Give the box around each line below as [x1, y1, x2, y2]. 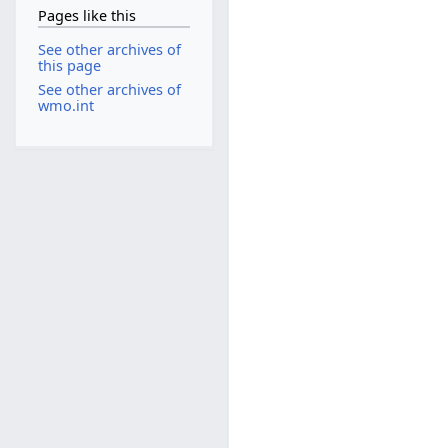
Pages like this [37, 5, 136, 25]
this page [37, 56, 101, 76]
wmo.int [37, 95, 94, 115]
